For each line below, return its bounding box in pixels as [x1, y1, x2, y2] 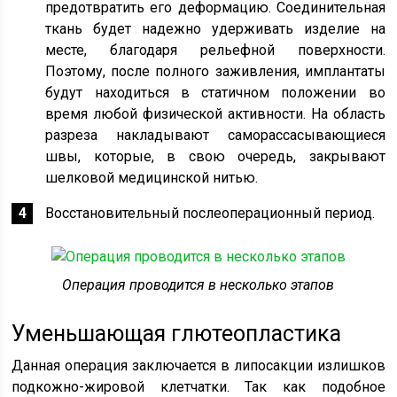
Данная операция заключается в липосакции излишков [12, 356, 385, 374]
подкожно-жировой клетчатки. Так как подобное [12, 378, 385, 395]
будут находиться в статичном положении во [45, 83, 385, 101]
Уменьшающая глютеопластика [12, 320, 342, 346]
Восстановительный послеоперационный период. [45, 204, 376, 222]
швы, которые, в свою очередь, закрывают [45, 147, 385, 165]
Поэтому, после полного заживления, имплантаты [45, 62, 385, 80]
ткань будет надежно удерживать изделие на [45, 19, 385, 37]
